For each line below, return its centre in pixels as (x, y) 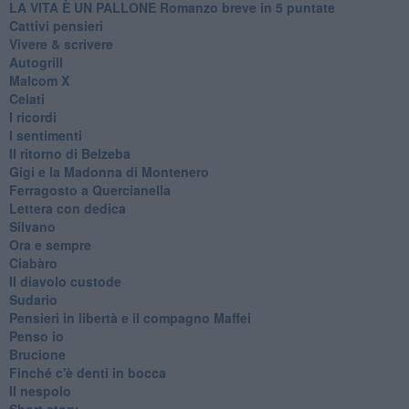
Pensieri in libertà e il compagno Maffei (130, 317)
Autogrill (36, 62)
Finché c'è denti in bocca (87, 372)
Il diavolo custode (65, 281)
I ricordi (32, 116)
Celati (26, 98)
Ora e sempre (50, 244)
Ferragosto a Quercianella (89, 189)
